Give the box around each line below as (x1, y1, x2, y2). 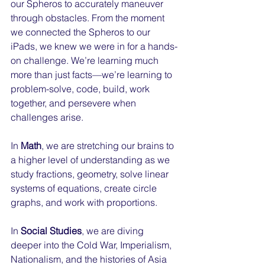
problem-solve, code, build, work (11, 83, 152, 95)
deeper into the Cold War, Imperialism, (11, 239, 174, 251)
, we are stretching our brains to (41, 140, 176, 151)
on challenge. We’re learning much (11, 54, 161, 66)
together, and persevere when (11, 97, 138, 109)
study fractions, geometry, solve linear (11, 168, 171, 180)
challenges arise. (11, 111, 83, 123)
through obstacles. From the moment (11, 12, 167, 24)
